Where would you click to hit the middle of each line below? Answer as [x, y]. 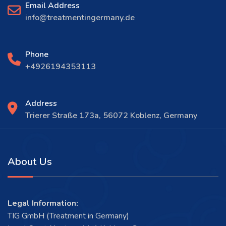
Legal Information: [43, 203]
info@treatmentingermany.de [80, 17]
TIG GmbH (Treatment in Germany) [68, 216]
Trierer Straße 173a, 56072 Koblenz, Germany [111, 115]
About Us [30, 161]
